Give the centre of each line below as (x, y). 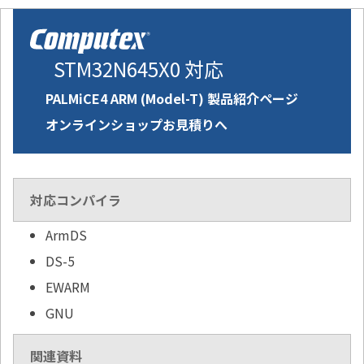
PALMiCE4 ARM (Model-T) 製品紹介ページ (172, 99)
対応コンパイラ (76, 200)
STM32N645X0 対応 (139, 69)
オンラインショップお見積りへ (136, 125)
